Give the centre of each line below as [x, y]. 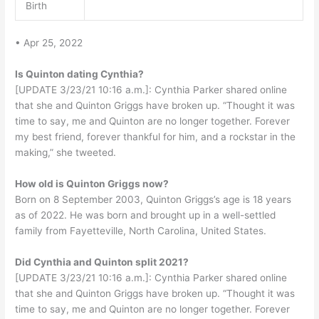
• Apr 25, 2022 [49, 43]
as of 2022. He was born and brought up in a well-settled [146, 215]
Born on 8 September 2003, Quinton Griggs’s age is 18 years [153, 199]
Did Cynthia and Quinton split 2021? [102, 262]
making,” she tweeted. [66, 152]
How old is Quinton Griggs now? [92, 183]
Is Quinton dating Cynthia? [80, 74]
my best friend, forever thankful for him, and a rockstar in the [156, 136]
